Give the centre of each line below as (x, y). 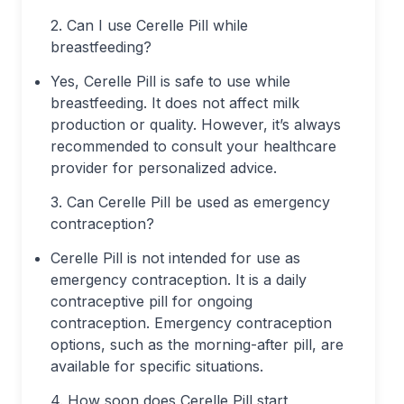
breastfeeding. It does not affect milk (175, 103)
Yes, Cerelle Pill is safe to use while (170, 81)
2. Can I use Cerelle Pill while (149, 25)
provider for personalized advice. (164, 168)
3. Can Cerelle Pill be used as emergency (190, 202)
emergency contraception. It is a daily (179, 280)
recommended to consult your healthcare (193, 146)
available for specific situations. (157, 366)
